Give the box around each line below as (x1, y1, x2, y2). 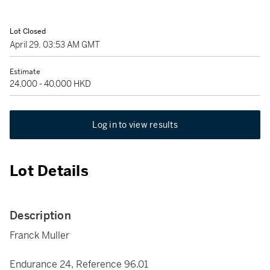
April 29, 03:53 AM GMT (10, 39, 100, 50)
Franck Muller (10, 229, 69, 242)
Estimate (10, 67, 40, 77)
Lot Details (10, 162, 89, 180)
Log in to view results (92, 119, 178, 130)
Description (10, 209, 71, 222)
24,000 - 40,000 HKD (10, 78, 91, 89)
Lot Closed (10, 27, 46, 36)
